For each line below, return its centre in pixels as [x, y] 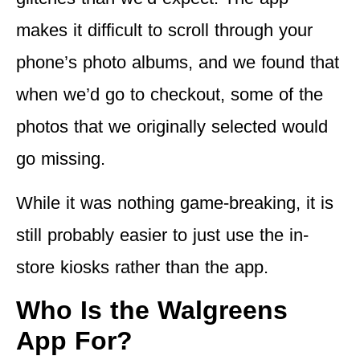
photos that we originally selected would [172, 127]
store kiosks [63, 267]
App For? [74, 341]
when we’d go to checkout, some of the [170, 95]
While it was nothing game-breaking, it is [175, 202]
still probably [65, 235]
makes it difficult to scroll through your [164, 31]
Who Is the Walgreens [152, 311]
